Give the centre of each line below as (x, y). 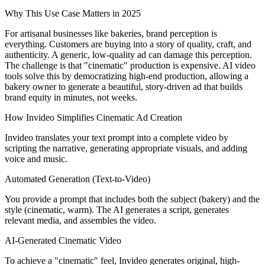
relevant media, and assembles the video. (80, 220)
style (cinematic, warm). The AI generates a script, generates (117, 209)
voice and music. (36, 159)
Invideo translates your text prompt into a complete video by (117, 137)
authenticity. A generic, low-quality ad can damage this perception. (128, 54)
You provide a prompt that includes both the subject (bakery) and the (132, 199)
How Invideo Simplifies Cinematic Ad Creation (93, 117)
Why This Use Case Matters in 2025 (73, 13)
